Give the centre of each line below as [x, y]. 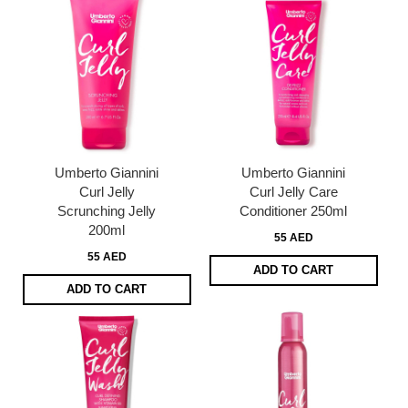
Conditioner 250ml [294, 210]
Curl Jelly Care [293, 191]
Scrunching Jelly [107, 210]
